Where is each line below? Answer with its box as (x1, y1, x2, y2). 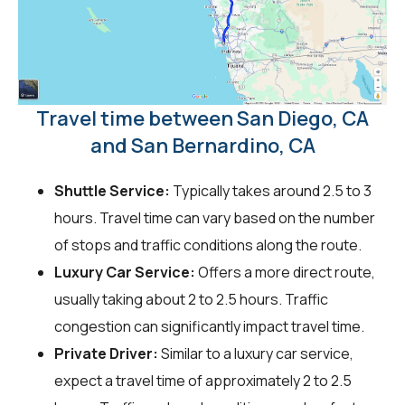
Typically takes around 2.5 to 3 (170, 180, 372, 201)
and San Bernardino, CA (89, 131, 316, 159)
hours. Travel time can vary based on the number (54, 207, 375, 228)
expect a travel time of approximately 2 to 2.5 (54, 370, 352, 391)
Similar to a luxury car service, (158, 343, 353, 363)
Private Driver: (54, 343, 158, 363)
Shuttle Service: (54, 180, 170, 201)
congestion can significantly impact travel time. (54, 316, 364, 336)
